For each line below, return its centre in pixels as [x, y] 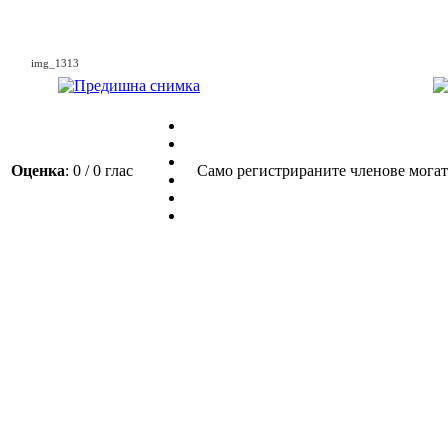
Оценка [38, 170]
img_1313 [55, 63]
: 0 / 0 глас [103, 170]
